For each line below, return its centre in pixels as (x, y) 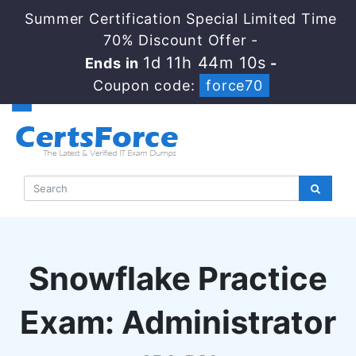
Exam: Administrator (178, 322)
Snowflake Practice (178, 279)
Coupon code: (146, 85)
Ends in (118, 63)
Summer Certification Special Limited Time (181, 19)
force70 (234, 85)
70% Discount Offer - (181, 40)
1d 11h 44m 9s (205, 63)
